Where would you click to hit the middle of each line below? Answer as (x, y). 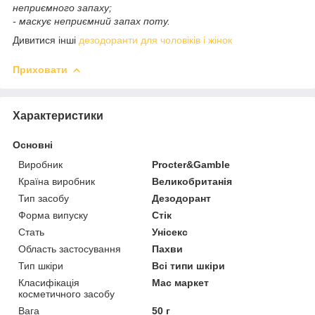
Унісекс (170, 232)
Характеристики (58, 115)
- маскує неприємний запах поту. (91, 21)
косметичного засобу (66, 294)
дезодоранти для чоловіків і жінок (155, 40)
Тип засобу (44, 198)
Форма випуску (53, 215)
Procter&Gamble (191, 164)
